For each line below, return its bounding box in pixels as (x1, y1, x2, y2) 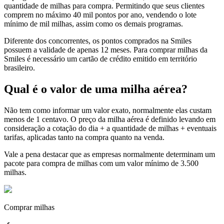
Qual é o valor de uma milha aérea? (4, 82, 187, 96)
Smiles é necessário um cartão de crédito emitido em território (4, 54, 197, 63)
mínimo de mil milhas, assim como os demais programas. (4, 19, 183, 28)
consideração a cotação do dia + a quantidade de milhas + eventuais (4, 124, 216, 133)
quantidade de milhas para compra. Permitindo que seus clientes (4, 1, 204, 10)
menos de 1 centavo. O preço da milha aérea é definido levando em (4, 115, 215, 124)
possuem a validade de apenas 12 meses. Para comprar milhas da (4, 45, 207, 54)
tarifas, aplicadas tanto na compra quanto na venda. (4, 133, 164, 142)
